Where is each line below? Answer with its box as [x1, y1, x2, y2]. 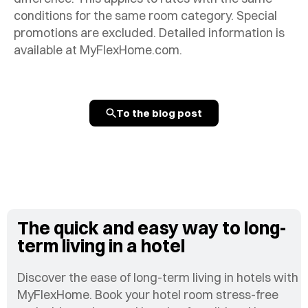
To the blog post [116, 106, 202, 120]
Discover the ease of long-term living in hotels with [17, 269, 298, 286]
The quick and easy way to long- [17, 217, 286, 240]
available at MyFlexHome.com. [14, 41, 182, 58]
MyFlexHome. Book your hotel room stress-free [17, 287, 278, 303]
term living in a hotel [17, 235, 185, 258]
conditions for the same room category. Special [14, 7, 277, 23]
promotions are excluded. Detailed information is [14, 24, 285, 41]
